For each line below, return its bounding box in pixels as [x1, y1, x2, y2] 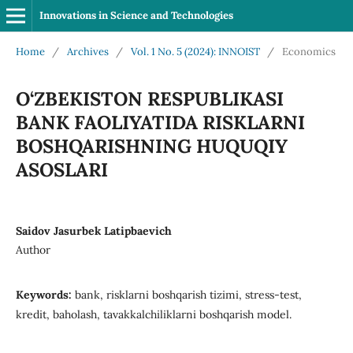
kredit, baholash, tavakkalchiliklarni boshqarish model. [15, 307, 292, 321]
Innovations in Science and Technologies [39, 9, 233, 22]
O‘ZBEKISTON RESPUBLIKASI [15, 86, 284, 111]
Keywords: [15, 287, 75, 302]
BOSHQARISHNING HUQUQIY [15, 133, 288, 158]
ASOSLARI [15, 157, 108, 182]
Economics [281, 44, 336, 58]
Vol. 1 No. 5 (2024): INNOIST [130, 44, 260, 58]
